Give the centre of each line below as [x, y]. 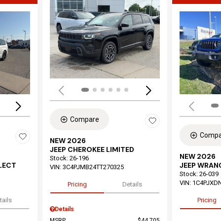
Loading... [94, 53]
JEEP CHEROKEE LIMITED [92, 149]
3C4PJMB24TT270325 [93, 167]
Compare [84, 119]
